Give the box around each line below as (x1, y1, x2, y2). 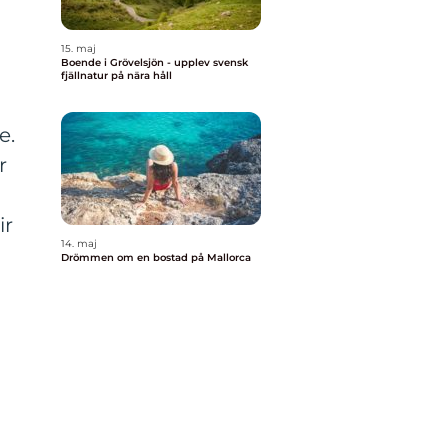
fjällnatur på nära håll (61, 69, 172, 82)
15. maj (61, 42, 96, 55)
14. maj (61, 237, 97, 250)
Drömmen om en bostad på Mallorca (61, 251, 251, 264)
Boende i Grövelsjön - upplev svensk (61, 56, 248, 69)
